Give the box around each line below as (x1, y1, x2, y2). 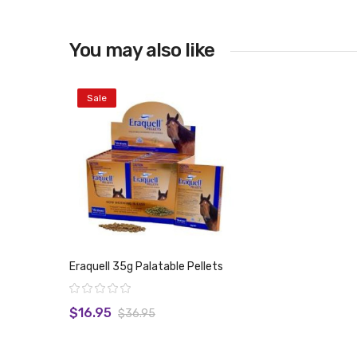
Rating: (65, 281, 99, 293)
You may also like (69, 39, 214, 61)
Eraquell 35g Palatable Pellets (69, 260, 223, 273)
